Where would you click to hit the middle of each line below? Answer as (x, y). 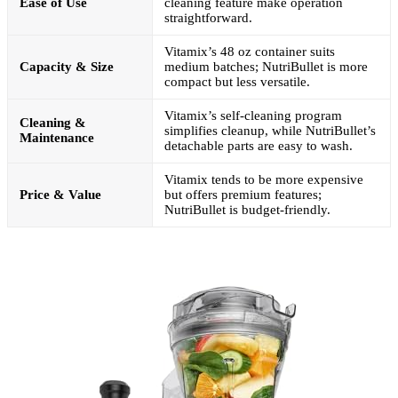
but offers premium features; (243, 195)
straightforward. (208, 18)
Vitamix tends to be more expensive (264, 180)
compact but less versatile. (237, 82)
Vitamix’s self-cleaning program (253, 116)
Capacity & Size (67, 67)
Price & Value (60, 195)
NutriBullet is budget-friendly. (247, 210)
